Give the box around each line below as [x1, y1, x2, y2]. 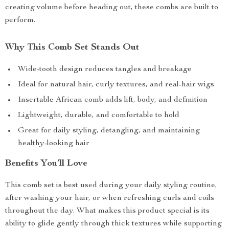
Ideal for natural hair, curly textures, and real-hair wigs [18, 81, 214, 89]
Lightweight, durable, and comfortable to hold [18, 111, 179, 120]
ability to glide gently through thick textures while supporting [5, 220, 222, 228]
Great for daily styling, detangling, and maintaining [18, 127, 200, 135]
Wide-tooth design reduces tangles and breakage [18, 65, 192, 74]
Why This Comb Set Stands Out [5, 43, 140, 52]
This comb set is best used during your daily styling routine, [5, 181, 217, 190]
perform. [5, 16, 35, 25]
